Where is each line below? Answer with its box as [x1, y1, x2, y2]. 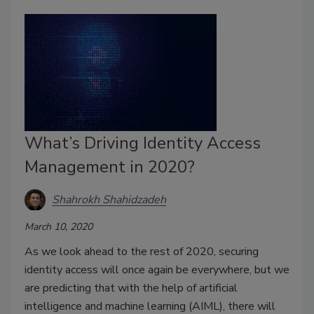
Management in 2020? [25, 156, 195, 179]
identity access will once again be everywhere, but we [25, 262, 289, 278]
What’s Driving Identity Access [25, 132, 261, 155]
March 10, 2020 [25, 220, 93, 234]
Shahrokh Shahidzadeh [52, 191, 166, 207]
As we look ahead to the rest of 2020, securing [25, 244, 259, 260]
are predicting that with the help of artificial [25, 280, 238, 296]
